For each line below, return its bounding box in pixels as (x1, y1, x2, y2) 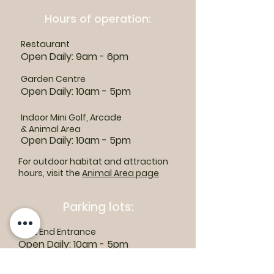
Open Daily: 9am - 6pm (21, 50, 128, 64)
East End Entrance (18, 226, 96, 238)
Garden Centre (21, 73, 87, 85)
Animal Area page (82, 167, 159, 179)
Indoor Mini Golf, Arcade (21, 111, 122, 124)
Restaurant (21, 38, 70, 50)
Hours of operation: (45, 11, 151, 26)
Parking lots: (62, 199, 133, 215)
